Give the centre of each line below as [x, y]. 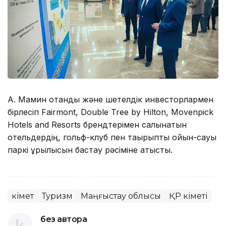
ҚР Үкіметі [188, 196]
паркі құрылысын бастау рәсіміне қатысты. [90, 150]
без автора [64, 219]
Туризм [57, 196]
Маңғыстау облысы [121, 196]
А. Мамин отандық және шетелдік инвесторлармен [110, 100]
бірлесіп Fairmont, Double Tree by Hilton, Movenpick [110, 112]
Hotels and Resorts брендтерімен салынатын [97, 125]
